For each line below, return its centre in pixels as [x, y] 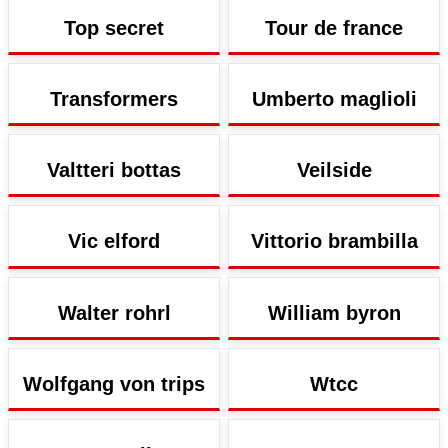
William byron [334, 312]
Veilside [334, 170]
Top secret [114, 27]
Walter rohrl [114, 312]
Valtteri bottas [114, 170]
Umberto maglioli [334, 98]
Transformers [114, 98]
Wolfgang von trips [114, 383]
